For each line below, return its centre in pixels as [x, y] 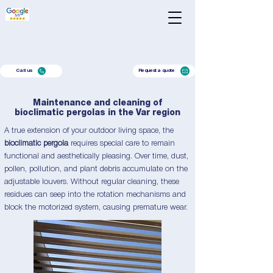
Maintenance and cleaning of [97, 103]
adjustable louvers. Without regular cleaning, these [92, 182]
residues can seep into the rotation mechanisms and [95, 195]
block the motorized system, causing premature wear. [96, 207]
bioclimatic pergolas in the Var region [97, 113]
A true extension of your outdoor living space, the [89, 131]
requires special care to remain [122, 144]
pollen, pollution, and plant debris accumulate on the [96, 169]
